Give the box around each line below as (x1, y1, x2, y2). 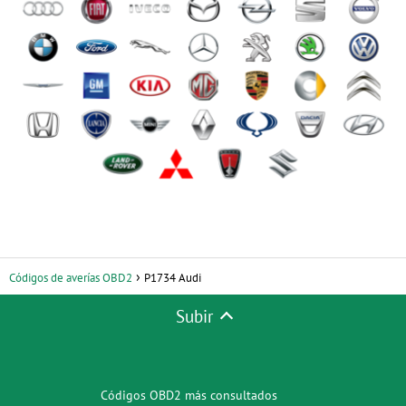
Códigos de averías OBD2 (9, 269, 132, 285)
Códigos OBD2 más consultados (100, 386, 277, 403)
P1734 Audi (144, 269, 201, 285)
